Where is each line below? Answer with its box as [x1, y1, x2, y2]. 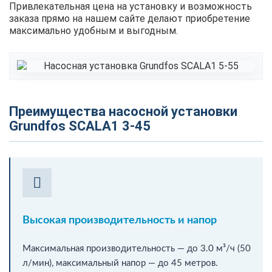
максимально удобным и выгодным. [9, 24, 178, 36]
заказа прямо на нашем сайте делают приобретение [9, 12, 250, 24]
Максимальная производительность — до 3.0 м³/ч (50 [22, 243, 251, 253]
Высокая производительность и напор [22, 214, 217, 226]
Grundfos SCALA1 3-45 [9, 118, 151, 134]
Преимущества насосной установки [9, 103, 237, 119]
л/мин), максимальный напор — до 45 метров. [22, 258, 218, 268]
